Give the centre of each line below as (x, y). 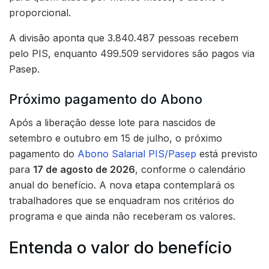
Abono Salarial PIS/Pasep (137, 153)
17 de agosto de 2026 (84, 169)
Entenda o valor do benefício (120, 248)
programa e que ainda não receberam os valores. (122, 216)
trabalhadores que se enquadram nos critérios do (122, 200)
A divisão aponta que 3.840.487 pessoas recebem (124, 38)
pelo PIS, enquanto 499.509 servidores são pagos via (132, 54)
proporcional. (40, 13)
